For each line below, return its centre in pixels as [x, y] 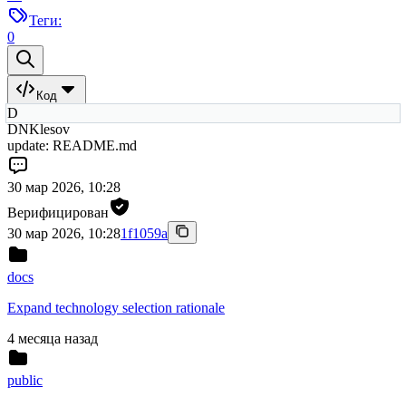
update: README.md [72, 146]
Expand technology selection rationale [116, 308]
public [25, 381]
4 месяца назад [53, 339]
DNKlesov [39, 130]
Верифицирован [58, 213]
